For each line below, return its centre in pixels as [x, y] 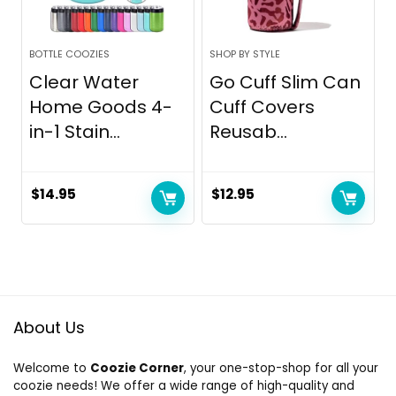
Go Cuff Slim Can [286, 83]
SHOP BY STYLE [245, 54]
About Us [49, 328]
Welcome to [52, 369]
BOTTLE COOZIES [70, 54]
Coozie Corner [137, 369]
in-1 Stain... [75, 132]
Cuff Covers [263, 107]
